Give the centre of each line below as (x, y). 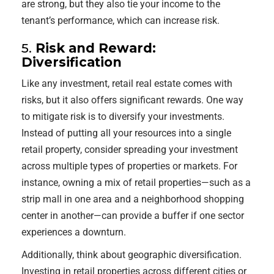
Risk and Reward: (96, 48)
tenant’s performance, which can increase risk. (120, 20)
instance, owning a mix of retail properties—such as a (136, 183)
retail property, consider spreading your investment (130, 150)
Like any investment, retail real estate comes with (127, 83)
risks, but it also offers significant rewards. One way (132, 100)
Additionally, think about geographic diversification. (131, 255)
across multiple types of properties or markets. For (129, 166)
